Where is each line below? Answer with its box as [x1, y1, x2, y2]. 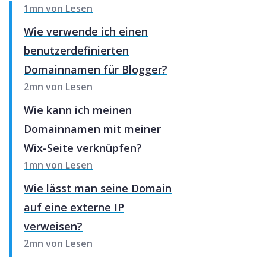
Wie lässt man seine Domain [24, 180, 172, 195]
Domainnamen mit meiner [24, 121, 161, 136]
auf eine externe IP [24, 199, 124, 214]
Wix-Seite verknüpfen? [24, 140, 142, 155]
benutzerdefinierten [24, 43, 129, 58]
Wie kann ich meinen [24, 102, 132, 117]
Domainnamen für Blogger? [24, 62, 167, 77]
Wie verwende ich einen [24, 24, 148, 39]
